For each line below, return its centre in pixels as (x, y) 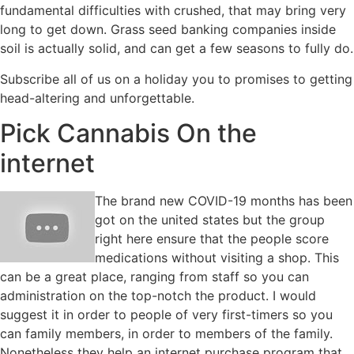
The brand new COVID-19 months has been (224, 201)
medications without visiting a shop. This (217, 258)
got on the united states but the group (210, 220)
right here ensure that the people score (212, 239)
